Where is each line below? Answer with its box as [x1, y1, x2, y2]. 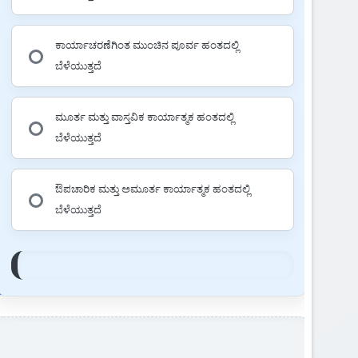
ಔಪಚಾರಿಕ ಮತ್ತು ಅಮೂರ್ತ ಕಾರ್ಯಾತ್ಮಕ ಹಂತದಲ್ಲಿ [54, 181, 250, 197]
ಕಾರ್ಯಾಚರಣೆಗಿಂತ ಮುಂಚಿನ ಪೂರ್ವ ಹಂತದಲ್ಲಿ [54, 37, 239, 53]
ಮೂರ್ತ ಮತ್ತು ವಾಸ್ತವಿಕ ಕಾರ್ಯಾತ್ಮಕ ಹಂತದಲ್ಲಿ [54, 109, 234, 125]
